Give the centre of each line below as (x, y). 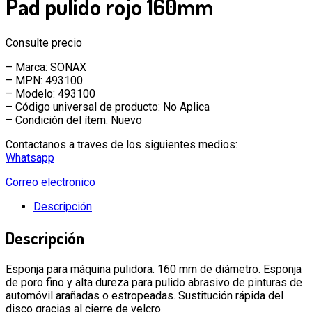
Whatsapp (30, 157)
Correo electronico (50, 182)
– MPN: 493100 (44, 80)
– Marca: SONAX (46, 67)
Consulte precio (44, 42)
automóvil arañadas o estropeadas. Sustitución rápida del (145, 295)
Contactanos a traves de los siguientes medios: (122, 144)
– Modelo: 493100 (50, 93)
